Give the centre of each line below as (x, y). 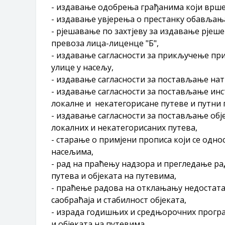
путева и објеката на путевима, (114, 176)
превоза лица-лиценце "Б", (105, 43)
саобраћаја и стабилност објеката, (119, 200)
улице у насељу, (82, 67)
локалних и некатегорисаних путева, (124, 127)
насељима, (72, 151)
